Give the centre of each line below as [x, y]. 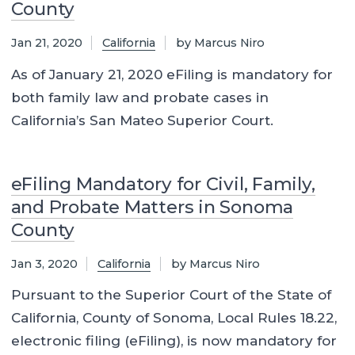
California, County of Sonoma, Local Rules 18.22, [174, 318]
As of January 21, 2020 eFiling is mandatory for [172, 74]
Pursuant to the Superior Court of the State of [171, 295]
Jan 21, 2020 [46, 43]
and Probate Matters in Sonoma [152, 206]
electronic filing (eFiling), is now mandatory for [174, 341]
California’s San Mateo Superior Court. [142, 120]
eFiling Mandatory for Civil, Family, [163, 183]
